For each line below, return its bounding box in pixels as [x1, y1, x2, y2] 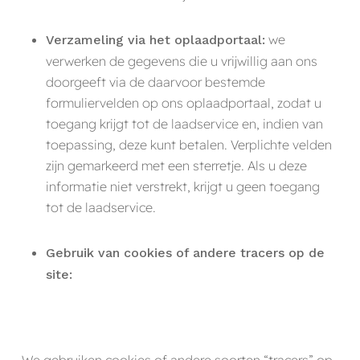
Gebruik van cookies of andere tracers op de [45, 244, 325, 260]
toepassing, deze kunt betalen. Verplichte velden [45, 136, 332, 153]
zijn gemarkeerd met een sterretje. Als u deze [45, 157, 307, 174]
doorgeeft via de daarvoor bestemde [45, 73, 265, 90]
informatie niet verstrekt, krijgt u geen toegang [45, 178, 320, 194]
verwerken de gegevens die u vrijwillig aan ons [45, 52, 317, 69]
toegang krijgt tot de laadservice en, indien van [45, 115, 323, 132]
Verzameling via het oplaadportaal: [45, 31, 265, 47]
